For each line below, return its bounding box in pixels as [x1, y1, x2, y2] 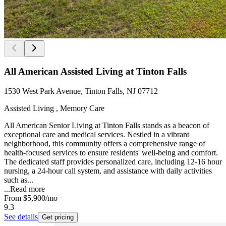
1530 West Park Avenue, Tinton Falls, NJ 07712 [4, 86, 158, 95]
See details [4, 212, 38, 221]
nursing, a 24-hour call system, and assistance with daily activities [4, 166, 212, 175]
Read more [10, 184, 45, 193]
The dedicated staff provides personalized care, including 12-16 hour [4, 157, 222, 166]
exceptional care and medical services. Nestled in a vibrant [4, 130, 189, 139]
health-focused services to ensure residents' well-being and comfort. [4, 148, 218, 157]
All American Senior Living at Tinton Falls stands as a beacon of [4, 121, 209, 130]
